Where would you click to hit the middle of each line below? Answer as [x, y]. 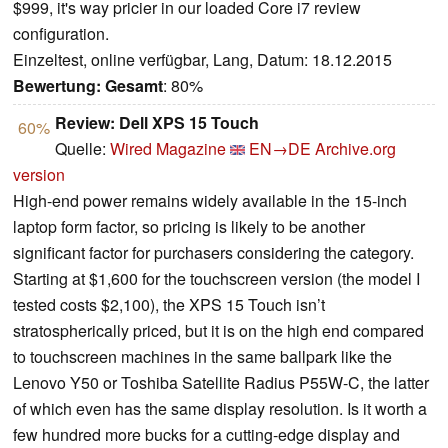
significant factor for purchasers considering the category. [213, 253]
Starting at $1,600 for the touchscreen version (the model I [216, 279]
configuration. [61, 34]
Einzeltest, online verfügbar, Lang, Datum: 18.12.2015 [202, 60]
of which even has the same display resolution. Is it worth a [220, 409]
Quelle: [82, 149]
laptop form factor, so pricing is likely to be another [189, 227]
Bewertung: [57, 86]
